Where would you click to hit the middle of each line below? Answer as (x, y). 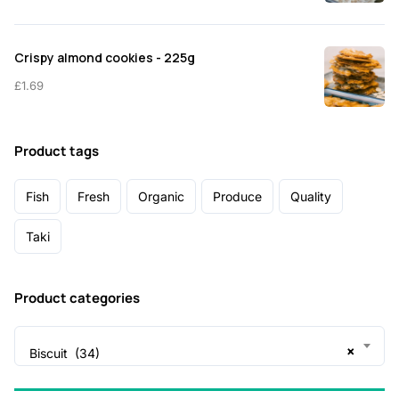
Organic (161, 196)
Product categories (77, 298)
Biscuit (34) (65, 354)
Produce (237, 196)
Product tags (57, 151)
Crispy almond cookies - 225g (105, 57)
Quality (311, 196)
